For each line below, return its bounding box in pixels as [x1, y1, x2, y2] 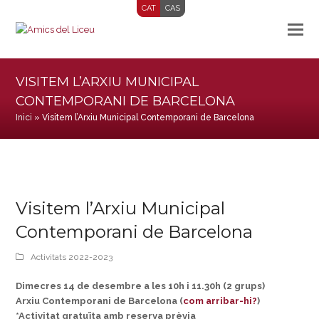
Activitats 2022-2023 [31, 252, 113, 262]
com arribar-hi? [183, 296, 258, 306]
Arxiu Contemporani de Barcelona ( [16, 296, 184, 306]
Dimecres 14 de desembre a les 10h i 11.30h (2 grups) [16, 281, 266, 291]
